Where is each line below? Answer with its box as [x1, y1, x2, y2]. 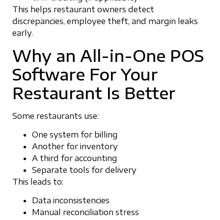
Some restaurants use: [12, 110, 99, 121]
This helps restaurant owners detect [12, 4, 154, 15]
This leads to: [12, 176, 63, 187]
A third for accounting [32, 153, 117, 163]
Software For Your [12, 64, 158, 84]
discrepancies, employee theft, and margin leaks [12, 16, 198, 27]
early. [12, 28, 33, 38]
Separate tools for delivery [32, 165, 137, 175]
